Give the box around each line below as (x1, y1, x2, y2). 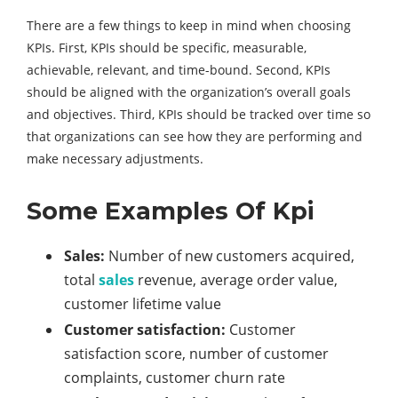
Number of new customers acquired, (105, 246, 354, 267)
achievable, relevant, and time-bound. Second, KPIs (27, 61, 330, 79)
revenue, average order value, (134, 270, 338, 291)
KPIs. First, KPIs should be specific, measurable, (27, 39, 306, 57)
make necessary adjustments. (27, 150, 203, 168)
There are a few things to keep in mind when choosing (27, 17, 351, 35)
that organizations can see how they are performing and (27, 128, 362, 146)
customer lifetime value (64, 294, 221, 314)
